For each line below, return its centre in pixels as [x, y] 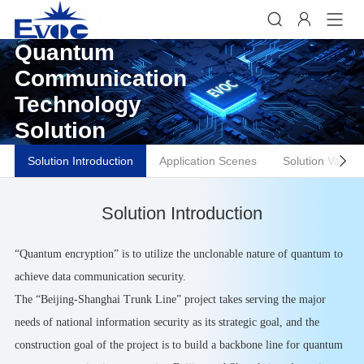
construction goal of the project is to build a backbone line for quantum [178, 345]
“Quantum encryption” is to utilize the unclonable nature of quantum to [178, 254]
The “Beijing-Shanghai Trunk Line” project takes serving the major [170, 300]
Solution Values [322, 161]
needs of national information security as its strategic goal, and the [167, 323]
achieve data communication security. [100, 277]
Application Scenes [208, 161]
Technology [78, 105]
